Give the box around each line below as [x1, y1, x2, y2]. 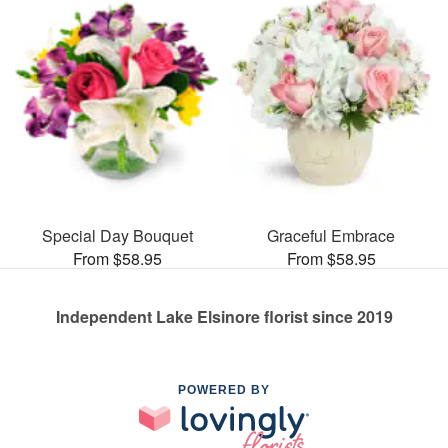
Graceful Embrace [267, 223, 395, 247]
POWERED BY [178, 382, 270, 397]
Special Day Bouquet [41, 223, 193, 247]
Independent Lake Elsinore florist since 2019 [55, 304, 393, 328]
